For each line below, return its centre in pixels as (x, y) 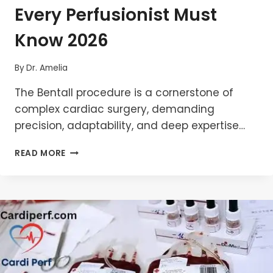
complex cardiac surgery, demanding (115, 109)
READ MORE (41, 154)
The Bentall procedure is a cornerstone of (124, 93)
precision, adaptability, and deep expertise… (130, 126)
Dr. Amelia (47, 68)
